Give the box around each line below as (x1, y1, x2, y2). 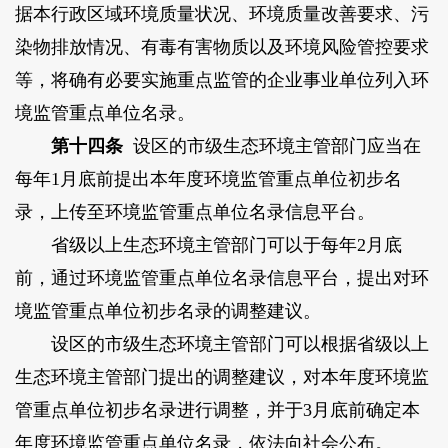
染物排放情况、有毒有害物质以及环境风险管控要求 (14, 37, 429, 58)
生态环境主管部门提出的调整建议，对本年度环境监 (14, 367, 429, 388)
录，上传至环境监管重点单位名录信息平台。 (14, 202, 375, 223)
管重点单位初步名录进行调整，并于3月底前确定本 (14, 400, 420, 421)
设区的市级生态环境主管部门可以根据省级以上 (14, 334, 429, 355)
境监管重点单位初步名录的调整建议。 (14, 301, 321, 322)
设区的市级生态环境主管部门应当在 (122, 136, 421, 157)
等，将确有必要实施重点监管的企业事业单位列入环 (14, 70, 429, 91)
